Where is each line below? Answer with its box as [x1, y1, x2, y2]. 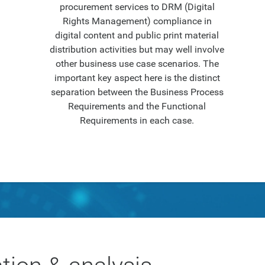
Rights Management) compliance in [62, 15, 212, 27]
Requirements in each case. [80, 115, 194, 126]
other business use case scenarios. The [55, 58, 219, 69]
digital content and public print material [55, 30, 219, 41]
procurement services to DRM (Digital [59, 1, 215, 12]
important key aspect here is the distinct [54, 72, 220, 83]
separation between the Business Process [50, 86, 224, 98]
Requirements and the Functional [68, 101, 206, 112]
